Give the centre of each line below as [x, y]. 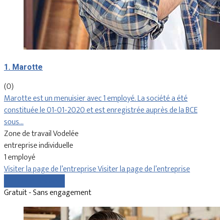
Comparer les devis [34, 181]
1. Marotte [23, 67]
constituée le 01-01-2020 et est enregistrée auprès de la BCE [101, 110]
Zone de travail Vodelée [41, 134]
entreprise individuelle [39, 145]
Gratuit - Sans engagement [48, 192]
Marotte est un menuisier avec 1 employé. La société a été [96, 98]
